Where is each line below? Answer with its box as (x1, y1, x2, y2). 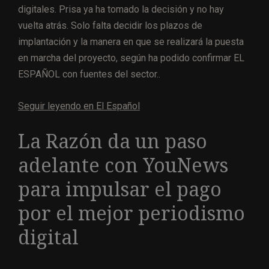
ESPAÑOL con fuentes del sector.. (18, 68, 160, 80)
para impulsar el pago (18, 178, 222, 202)
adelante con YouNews (18, 154, 228, 178)
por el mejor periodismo (18, 202, 245, 226)
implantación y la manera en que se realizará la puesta (18, 36, 244, 48)
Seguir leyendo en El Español (18, 100, 140, 112)
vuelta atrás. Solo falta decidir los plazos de (18, 20, 202, 32)
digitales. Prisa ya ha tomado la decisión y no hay (18, 4, 224, 16)
